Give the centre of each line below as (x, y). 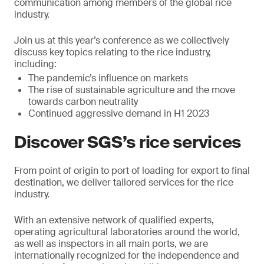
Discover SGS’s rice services (128, 142)
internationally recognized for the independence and (127, 255)
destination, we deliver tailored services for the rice (124, 182)
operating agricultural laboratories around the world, (127, 232)
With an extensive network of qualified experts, (114, 220)
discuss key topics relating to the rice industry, (113, 52)
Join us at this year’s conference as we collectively (121, 40)
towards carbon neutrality (83, 102)
